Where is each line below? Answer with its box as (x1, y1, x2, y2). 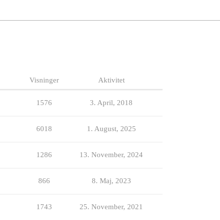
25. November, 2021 (80, 202, 143, 211)
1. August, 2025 (86, 124, 136, 133)
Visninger (29, 76, 59, 84)
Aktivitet (98, 76, 125, 84)
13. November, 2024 (80, 150, 143, 159)
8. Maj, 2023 (91, 176, 131, 185)
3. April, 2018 (90, 98, 133, 107)
